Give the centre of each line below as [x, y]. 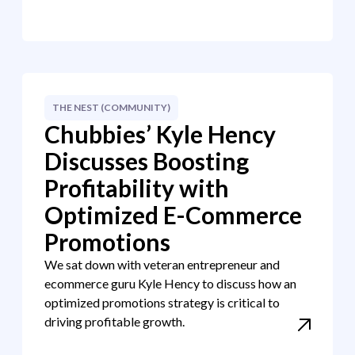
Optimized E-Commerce [173, 215]
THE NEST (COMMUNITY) [111, 107]
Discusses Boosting [147, 161]
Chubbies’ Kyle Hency [160, 134]
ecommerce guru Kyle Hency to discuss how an [170, 283]
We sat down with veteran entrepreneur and [162, 264]
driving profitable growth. [115, 321]
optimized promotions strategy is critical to [162, 302]
